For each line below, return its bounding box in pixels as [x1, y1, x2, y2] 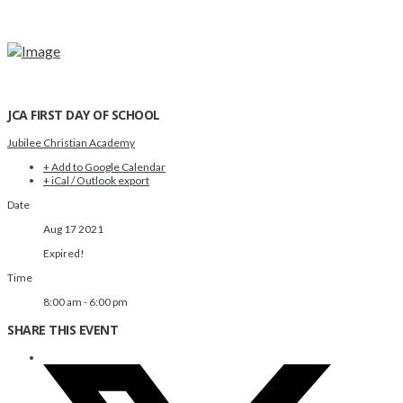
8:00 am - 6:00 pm [43, 295, 128, 309]
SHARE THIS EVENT [7, 321, 119, 339]
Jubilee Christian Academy [7, 136, 135, 150]
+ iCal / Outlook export [43, 174, 149, 188]
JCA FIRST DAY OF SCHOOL [7, 106, 160, 124]
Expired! [43, 246, 85, 261]
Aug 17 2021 [43, 222, 103, 237]
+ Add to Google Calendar [43, 160, 166, 175]
